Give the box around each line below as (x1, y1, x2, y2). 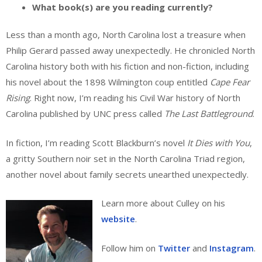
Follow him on (101, 242, 158, 254)
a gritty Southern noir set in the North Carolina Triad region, (6, 152, 245, 164)
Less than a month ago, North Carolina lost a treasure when (6, 29, 246, 41)
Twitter (158, 242, 192, 254)
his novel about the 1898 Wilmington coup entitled (6, 76, 210, 88)
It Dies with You (187, 136, 250, 149)
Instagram (209, 242, 254, 254)
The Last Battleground (164, 108, 253, 120)
